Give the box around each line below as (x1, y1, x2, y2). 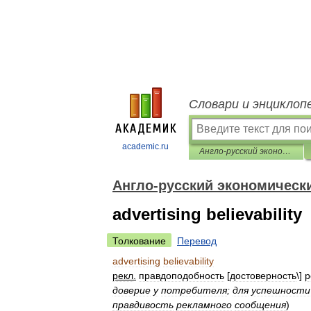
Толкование (112, 235, 166, 246)
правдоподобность (139, 270, 224, 281)
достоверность (230, 270, 296, 281)
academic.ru (122, 142, 169, 151)
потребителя (161, 285, 227, 296)
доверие (112, 285, 151, 296)
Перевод (177, 235, 217, 246)
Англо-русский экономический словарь (283, 146, 291, 156)
